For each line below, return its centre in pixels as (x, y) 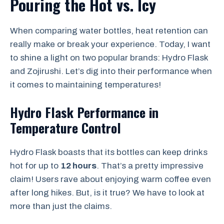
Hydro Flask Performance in (84, 112)
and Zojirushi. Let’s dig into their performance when (111, 71)
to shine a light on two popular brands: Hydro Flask (109, 58)
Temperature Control (65, 127)
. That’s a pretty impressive (150, 165)
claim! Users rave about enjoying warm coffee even (110, 179)
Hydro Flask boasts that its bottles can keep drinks (109, 152)
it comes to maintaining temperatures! (85, 85)
